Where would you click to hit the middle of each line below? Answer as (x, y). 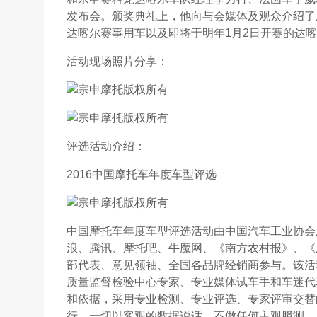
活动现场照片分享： (117, 61)
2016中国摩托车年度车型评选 (142, 174)
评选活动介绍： (106, 146)
